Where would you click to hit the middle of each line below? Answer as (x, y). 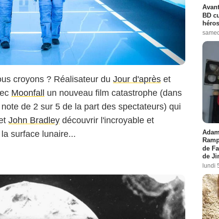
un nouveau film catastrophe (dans (113, 93)
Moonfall (28, 93)
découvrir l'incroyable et (107, 120)
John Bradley (34, 120)
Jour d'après (137, 79)
